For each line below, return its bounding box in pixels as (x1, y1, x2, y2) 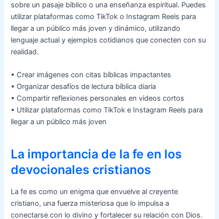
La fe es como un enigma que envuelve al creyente (11, 187, 178, 197)
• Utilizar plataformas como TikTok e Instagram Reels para (11, 106, 203, 115)
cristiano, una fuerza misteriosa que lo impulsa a (11, 199, 170, 208)
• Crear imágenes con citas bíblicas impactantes (11, 70, 172, 80)
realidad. (11, 47, 39, 57)
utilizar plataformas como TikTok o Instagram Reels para (11, 12, 197, 22)
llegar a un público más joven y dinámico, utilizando (11, 24, 181, 33)
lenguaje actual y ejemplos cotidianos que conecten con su (11, 36, 206, 45)
